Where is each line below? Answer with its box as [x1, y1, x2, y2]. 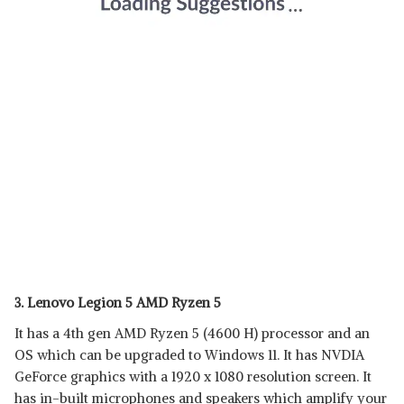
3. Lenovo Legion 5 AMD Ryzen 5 [14, 294, 221, 311]
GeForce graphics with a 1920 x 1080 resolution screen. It [14, 368, 372, 385]
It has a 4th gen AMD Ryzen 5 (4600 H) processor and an [14, 325, 370, 342]
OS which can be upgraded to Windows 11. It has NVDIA [14, 346, 364, 363]
